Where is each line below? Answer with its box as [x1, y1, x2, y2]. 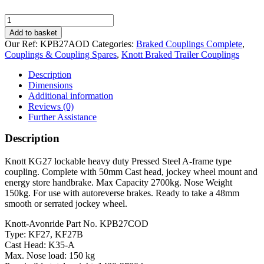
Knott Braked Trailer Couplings [121, 49, 239, 60]
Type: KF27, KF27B [5, 229, 83, 240]
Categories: [92, 39, 136, 49]
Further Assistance [28, 112, 97, 123]
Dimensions [28, 80, 72, 91]
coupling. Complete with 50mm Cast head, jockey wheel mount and [5, 167, 258, 177]
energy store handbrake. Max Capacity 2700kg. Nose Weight [5, 177, 232, 188]
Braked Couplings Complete [136, 39, 242, 49]
